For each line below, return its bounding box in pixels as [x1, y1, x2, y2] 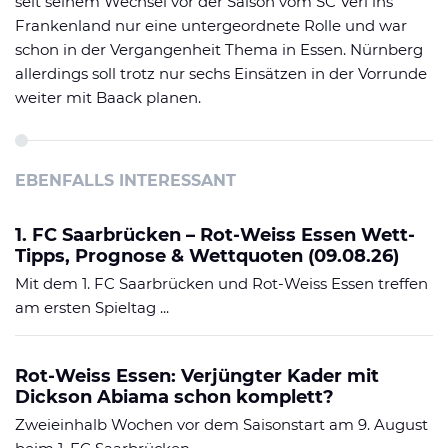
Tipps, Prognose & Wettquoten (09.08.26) [15, 244, 399, 267]
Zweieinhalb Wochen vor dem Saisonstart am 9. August [15, 414, 428, 434]
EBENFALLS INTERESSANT [15, 170, 236, 190]
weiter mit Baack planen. [15, 87, 201, 107]
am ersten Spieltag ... [15, 297, 169, 317]
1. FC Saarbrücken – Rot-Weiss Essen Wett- [15, 223, 415, 246]
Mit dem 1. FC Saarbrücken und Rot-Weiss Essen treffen [15, 273, 428, 293]
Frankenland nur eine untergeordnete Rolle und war [15, 15, 407, 35]
